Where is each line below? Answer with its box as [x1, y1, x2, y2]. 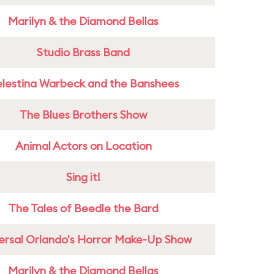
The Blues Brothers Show [19, 108, 147, 122]
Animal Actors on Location [15, 139, 152, 153]
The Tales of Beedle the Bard [8, 201, 158, 215]
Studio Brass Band [37, 45, 130, 59]
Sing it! [66, 170, 100, 184]
